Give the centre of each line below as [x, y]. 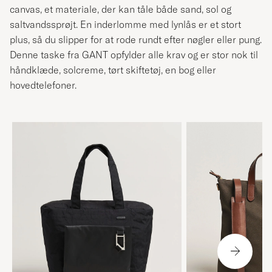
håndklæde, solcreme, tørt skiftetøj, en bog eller [113, 70]
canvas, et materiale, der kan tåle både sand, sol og [121, 9]
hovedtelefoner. [43, 85]
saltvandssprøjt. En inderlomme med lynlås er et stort [125, 25]
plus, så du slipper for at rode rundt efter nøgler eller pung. [136, 40]
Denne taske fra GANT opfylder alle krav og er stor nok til [134, 55]
